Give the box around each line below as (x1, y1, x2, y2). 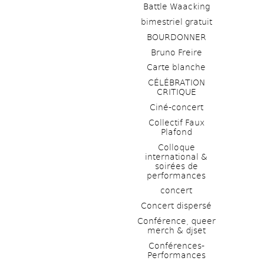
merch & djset (147, 225, 206, 235)
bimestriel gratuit (140, 16, 212, 27)
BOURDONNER (146, 32, 206, 42)
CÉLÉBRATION (147, 78, 205, 88)
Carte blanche (147, 62, 206, 72)
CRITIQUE (156, 87, 196, 97)
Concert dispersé (141, 201, 212, 211)
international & (145, 151, 207, 161)
